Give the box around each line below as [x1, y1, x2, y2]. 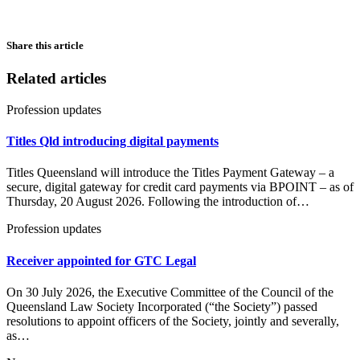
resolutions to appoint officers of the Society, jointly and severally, [6, 314, 339, 328]
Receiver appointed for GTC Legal [6, 253, 196, 268]
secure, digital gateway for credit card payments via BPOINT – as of [6, 180, 354, 194]
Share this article [6, 39, 84, 52]
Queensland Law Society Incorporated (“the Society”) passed [6, 300, 317, 313]
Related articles [6, 70, 106, 88]
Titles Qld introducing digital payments [6, 134, 219, 149]
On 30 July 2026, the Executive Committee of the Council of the [6, 285, 333, 299]
